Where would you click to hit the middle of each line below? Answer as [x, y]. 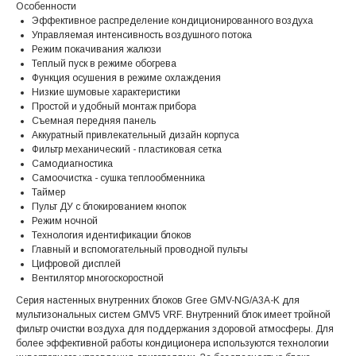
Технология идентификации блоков [112, 236]
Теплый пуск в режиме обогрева [104, 64]
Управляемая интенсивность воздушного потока [142, 35]
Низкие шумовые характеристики [106, 93]
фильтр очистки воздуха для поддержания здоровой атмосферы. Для [175, 329]
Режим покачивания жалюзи [97, 50]
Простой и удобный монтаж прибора [114, 107]
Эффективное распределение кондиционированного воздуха [172, 21]
